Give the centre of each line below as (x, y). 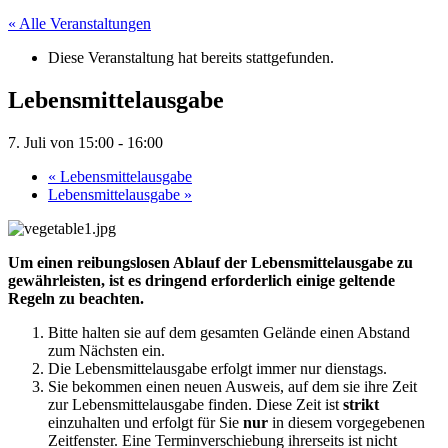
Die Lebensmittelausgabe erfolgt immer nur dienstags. (217, 368)
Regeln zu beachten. (76, 298)
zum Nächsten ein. (106, 350)
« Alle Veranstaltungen (79, 23)
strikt (361, 404)
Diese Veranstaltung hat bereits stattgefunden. (191, 57)
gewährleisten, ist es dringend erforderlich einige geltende (201, 280)
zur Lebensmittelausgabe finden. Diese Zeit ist (195, 404)
